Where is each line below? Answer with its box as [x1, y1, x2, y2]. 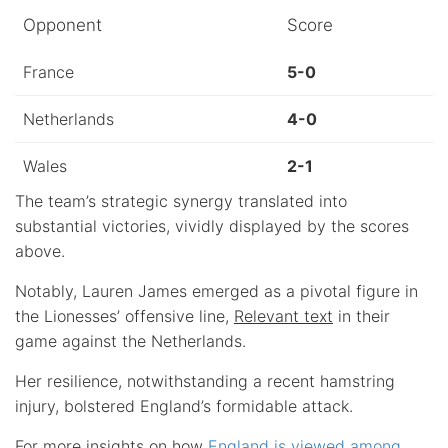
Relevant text [234, 305, 333, 326]
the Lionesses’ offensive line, [15, 305, 234, 326]
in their [333, 305, 390, 326]
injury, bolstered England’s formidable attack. [15, 395, 353, 416]
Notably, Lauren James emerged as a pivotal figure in [15, 280, 418, 301]
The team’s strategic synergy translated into [15, 190, 347, 211]
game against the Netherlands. [15, 330, 246, 351]
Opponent [23, 14, 102, 35]
